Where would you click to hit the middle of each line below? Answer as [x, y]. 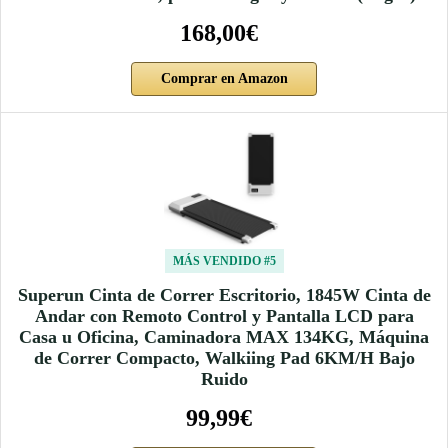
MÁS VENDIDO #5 [224, 260]
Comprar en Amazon [224, 78]
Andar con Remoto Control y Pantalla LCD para [224, 315]
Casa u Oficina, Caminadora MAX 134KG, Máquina [224, 336]
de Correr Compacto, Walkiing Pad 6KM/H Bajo [224, 357]
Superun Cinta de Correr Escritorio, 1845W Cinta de [224, 294]
